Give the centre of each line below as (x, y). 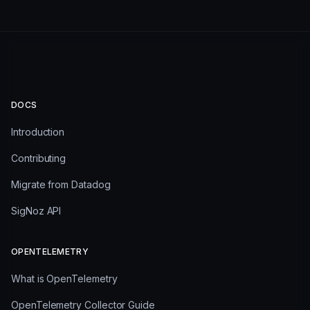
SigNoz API (36, 210)
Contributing (39, 158)
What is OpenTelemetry (64, 278)
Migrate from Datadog (61, 184)
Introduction (38, 131)
